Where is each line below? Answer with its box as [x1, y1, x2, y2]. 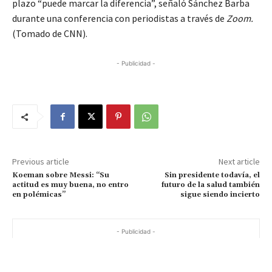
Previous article [12, 156, 69, 168]
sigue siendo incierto [180, 190, 260, 200]
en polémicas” [12, 190, 66, 200]
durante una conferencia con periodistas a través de [12, 12, 226, 25]
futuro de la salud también [161, 180, 260, 190]
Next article [218, 156, 260, 168]
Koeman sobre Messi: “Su [12, 171, 109, 180]
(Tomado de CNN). [12, 27, 87, 40]
